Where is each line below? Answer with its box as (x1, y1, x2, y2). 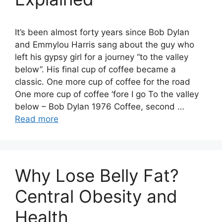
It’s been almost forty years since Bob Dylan (15, 27, 189, 37)
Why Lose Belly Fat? (15, 165, 179, 186)
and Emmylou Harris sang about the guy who (15, 40, 194, 50)
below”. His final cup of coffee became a (15, 64, 176, 74)
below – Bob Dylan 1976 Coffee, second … (15, 102, 184, 111)
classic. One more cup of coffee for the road (15, 77, 190, 87)
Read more (15, 114, 58, 124)
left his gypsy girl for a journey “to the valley (15, 52, 188, 62)
